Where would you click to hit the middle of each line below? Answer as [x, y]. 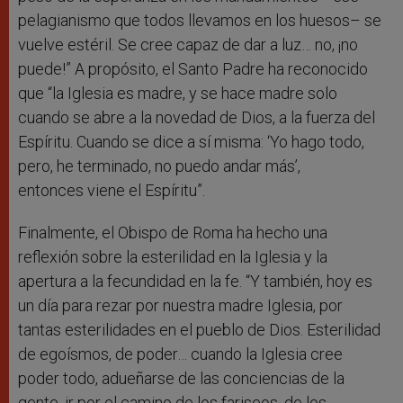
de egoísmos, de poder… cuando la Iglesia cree [180, 354]
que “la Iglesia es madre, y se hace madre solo [178, 94]
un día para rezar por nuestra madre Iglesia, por [180, 306]
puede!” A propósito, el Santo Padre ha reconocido [193, 69]
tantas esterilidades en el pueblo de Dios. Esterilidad [199, 330]
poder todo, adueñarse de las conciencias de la [181, 379]
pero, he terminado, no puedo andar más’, [159, 166]
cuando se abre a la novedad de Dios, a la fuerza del [197, 118]
